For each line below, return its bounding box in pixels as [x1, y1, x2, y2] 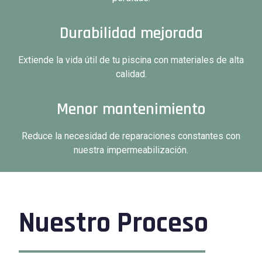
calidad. [115, 68, 147, 80]
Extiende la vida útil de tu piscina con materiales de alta [18, 54, 244, 66]
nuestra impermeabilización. [74, 144, 188, 156]
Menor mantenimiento [57, 99, 205, 120]
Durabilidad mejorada [59, 23, 203, 44]
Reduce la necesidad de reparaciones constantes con [22, 130, 240, 142]
